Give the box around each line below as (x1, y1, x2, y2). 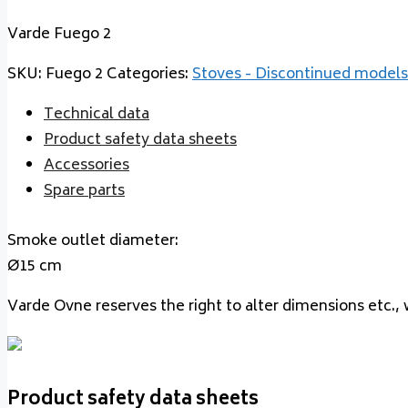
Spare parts (44, 178, 125, 205)
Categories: (107, 62, 192, 88)
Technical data (44, 102, 149, 128)
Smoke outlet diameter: (7, 228, 178, 254)
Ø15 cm (7, 253, 62, 280)
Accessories (44, 153, 129, 179)
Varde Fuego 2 (7, 22, 111, 48)
